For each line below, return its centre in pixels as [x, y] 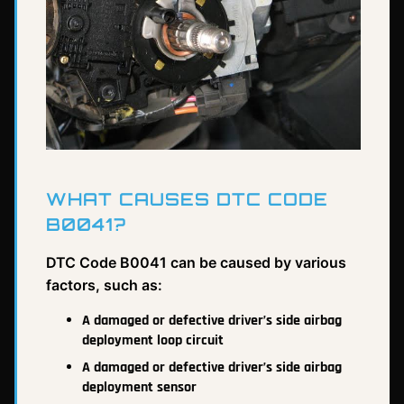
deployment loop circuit [153, 340]
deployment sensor [139, 387]
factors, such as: [104, 285]
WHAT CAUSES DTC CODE [187, 199]
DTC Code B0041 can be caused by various [196, 262]
